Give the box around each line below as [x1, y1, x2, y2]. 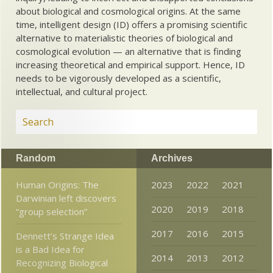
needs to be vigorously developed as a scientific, [16, 71, 222, 84]
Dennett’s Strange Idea [16, 229, 115, 242]
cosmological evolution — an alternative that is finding [16, 44, 242, 57]
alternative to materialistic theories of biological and [16, 31, 233, 44]
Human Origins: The [16, 178, 99, 191]
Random [16, 152, 56, 163]
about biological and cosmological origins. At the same [16, 4, 241, 17]
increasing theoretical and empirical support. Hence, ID [16, 58, 246, 71]
